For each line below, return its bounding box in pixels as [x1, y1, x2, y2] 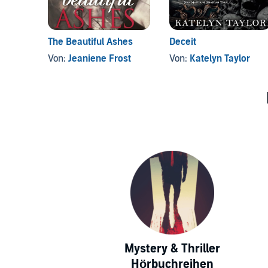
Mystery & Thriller [124, 242, 220, 257]
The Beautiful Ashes [48, 36, 133, 48]
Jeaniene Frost [68, 53, 131, 65]
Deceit [169, 36, 196, 48]
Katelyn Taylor [189, 53, 250, 65]
